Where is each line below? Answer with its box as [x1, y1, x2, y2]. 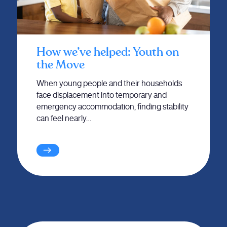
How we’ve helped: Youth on [36, 45, 179, 60]
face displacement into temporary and [36, 90, 167, 99]
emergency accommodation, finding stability [36, 102, 188, 110]
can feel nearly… [36, 113, 91, 122]
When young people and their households [36, 79, 182, 87]
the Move [36, 57, 85, 73]
